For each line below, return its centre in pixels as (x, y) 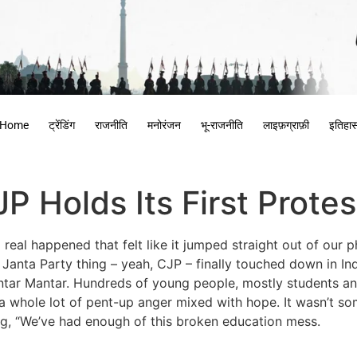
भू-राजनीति (222, 125)
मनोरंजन (164, 125)
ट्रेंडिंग (61, 125)
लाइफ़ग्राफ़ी (286, 125)
